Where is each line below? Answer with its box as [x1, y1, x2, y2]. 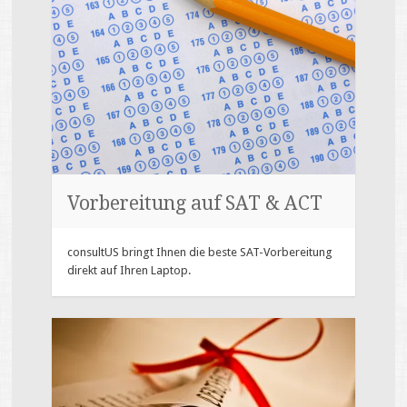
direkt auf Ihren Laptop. [67, 263, 192, 278]
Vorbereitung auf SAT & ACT [67, 191, 323, 214]
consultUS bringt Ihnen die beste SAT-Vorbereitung [67, 245, 333, 260]
